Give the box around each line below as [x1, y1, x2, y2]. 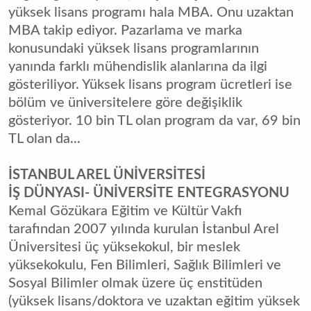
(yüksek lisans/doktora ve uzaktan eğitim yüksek [8, 294, 300, 309]
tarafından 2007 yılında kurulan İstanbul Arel [8, 222, 279, 237]
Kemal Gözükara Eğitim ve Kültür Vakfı [8, 204, 242, 219]
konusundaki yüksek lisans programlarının [8, 42, 259, 56]
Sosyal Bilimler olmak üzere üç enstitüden [8, 276, 262, 291]
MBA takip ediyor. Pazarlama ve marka [8, 24, 242, 38]
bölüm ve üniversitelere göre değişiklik [8, 96, 242, 110]
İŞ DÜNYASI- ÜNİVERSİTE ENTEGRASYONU [8, 186, 289, 201]
